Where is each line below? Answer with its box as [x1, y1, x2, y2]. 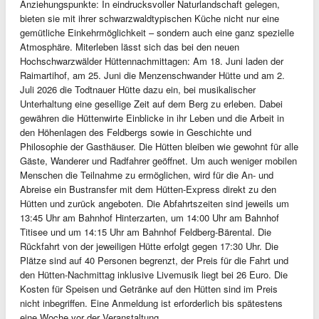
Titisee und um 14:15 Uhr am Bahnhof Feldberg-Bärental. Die [20, 225, 271, 239]
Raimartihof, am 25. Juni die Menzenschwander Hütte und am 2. [20, 68, 285, 82]
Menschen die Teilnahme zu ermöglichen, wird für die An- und [20, 168, 273, 182]
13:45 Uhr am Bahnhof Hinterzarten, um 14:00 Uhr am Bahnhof [20, 211, 279, 224]
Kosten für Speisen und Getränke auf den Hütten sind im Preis [20, 282, 278, 296]
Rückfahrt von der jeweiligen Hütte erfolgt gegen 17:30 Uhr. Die [20, 239, 278, 253]
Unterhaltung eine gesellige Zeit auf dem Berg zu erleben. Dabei [20, 97, 283, 110]
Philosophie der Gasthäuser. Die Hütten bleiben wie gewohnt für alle [20, 140, 298, 153]
